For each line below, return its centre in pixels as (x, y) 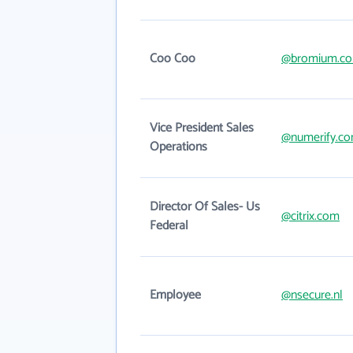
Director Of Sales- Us (205, 207)
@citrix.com (310, 216)
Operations (178, 147)
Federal (169, 226)
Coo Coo (173, 59)
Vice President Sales (202, 128)
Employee (175, 295)
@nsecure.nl (312, 295)
